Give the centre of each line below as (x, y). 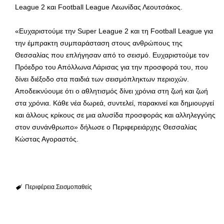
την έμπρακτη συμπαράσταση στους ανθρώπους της (99, 43)
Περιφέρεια (39, 187)
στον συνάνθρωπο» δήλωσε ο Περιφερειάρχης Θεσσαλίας (106, 127)
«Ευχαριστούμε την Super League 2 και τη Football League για (114, 31)
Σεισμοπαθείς (74, 187)
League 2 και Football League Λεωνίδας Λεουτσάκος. (99, 7)
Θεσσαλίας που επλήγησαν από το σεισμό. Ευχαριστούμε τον (112, 55)
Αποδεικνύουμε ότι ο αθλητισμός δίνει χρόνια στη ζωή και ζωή (111, 91)
